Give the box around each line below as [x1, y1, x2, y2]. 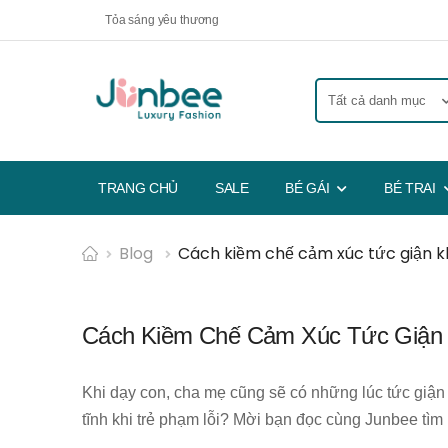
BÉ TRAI [384, 179, 436, 196]
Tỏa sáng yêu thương [104, 13, 220, 27]
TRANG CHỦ [98, 179, 178, 196]
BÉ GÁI [285, 179, 330, 196]
